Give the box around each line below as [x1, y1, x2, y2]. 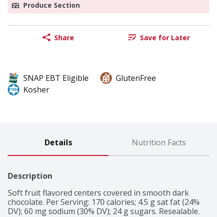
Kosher [23, 84, 49, 95]
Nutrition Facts [132, 137, 186, 148]
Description [8, 170, 52, 182]
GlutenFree [116, 73, 156, 84]
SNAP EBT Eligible [23, 73, 89, 84]
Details [44, 137, 72, 148]
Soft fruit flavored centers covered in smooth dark [8, 187, 189, 199]
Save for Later [139, 32, 190, 42]
